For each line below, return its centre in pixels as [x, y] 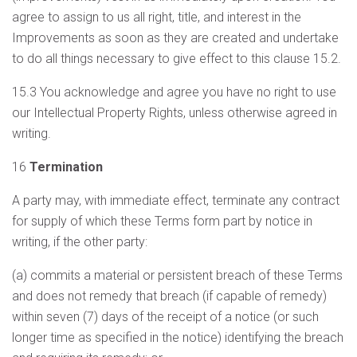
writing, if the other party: [80, 242]
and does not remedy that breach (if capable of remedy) [169, 296]
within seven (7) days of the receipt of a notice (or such [165, 317]
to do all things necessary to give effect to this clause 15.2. [177, 59]
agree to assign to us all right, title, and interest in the [157, 17]
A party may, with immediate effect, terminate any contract [176, 200]
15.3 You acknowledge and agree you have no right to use [174, 92]
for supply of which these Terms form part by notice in [162, 221]
